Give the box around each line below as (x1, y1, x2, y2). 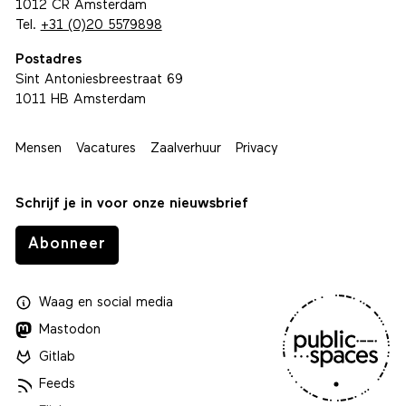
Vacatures (75, 141, 136, 156)
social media (92, 295, 174, 310)
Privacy (235, 141, 278, 156)
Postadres (14, 53, 82, 67)
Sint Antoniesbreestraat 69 (14, 72, 183, 87)
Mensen (14, 141, 62, 156)
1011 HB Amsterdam (14, 92, 146, 107)
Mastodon (39, 323, 101, 337)
